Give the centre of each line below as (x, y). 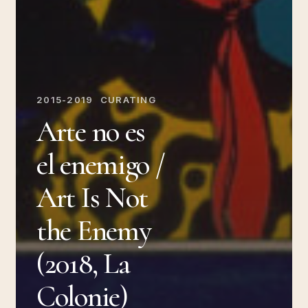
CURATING (128, 99)
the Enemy (93, 230)
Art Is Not (92, 197)
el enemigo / (100, 164)
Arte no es (91, 131)
